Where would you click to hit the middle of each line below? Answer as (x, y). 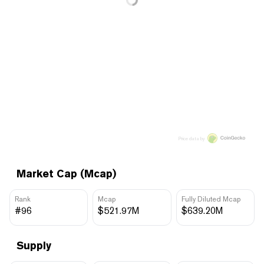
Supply (34, 245)
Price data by (192, 138)
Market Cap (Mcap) (66, 173)
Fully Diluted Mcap (211, 199)
